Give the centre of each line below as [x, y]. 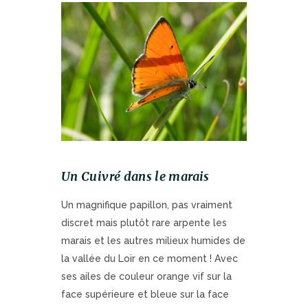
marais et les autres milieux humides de [153, 241]
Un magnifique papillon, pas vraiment [147, 205]
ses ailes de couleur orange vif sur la [146, 277]
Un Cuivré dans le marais [135, 177]
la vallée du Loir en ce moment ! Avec [150, 259]
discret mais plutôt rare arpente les [144, 223]
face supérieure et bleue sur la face [145, 295]
